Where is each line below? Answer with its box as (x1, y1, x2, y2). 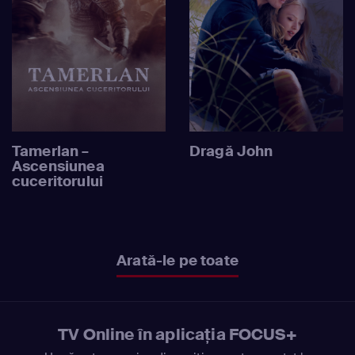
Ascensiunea (12, 156, 105, 176)
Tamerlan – (12, 141, 90, 161)
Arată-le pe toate (116, 250, 239, 270)
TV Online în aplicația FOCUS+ (58, 323, 297, 345)
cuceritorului (12, 171, 104, 191)
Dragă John (189, 141, 273, 161)
